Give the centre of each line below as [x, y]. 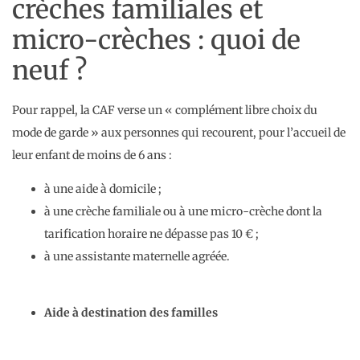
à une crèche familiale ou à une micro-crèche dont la [183, 212]
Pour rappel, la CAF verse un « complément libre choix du [165, 110]
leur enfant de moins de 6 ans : [92, 155]
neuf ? [49, 70]
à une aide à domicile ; [103, 189]
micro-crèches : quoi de [156, 40]
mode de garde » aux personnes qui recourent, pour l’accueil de [179, 132]
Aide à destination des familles [131, 313]
